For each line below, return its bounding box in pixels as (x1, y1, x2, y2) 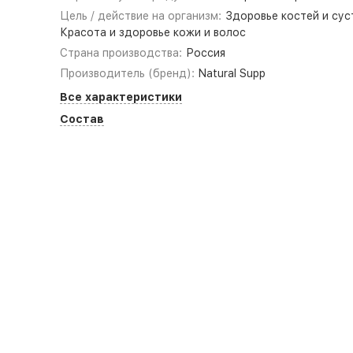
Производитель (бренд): (59, 67, 195, 80)
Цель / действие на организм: (59, 9, 221, 22)
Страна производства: (59, 46, 182, 59)
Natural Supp (199, 67, 266, 80)
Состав (59, 113, 104, 125)
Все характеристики (59, 91, 182, 103)
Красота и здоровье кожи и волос (59, 26, 246, 39)
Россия (186, 46, 226, 59)
